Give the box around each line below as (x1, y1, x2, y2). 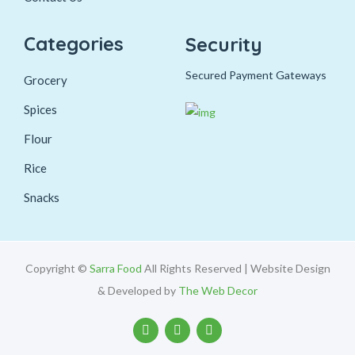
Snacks (24, 189, 59, 204)
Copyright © (25, 261, 90, 275)
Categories (24, 31, 124, 55)
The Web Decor (178, 283, 258, 297)
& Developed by (97, 283, 178, 297)
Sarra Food (89, 261, 142, 275)
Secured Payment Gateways (185, 67, 326, 82)
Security (185, 32, 262, 56)
